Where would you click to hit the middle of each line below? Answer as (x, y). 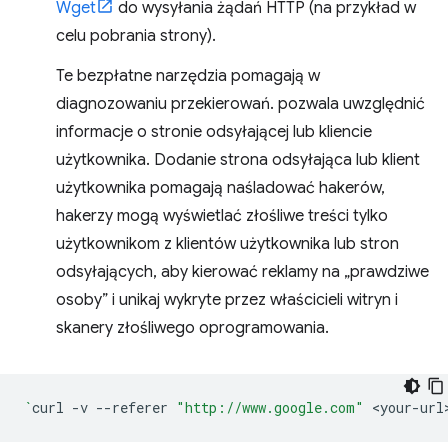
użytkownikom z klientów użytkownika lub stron (227, 244)
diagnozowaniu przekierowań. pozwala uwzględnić (240, 104)
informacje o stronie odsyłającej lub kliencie (214, 132)
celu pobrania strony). (136, 36)
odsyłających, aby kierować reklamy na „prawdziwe (242, 272)
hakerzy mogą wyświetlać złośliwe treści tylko (222, 216)
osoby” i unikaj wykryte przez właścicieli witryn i (227, 300)
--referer (132, 407)
